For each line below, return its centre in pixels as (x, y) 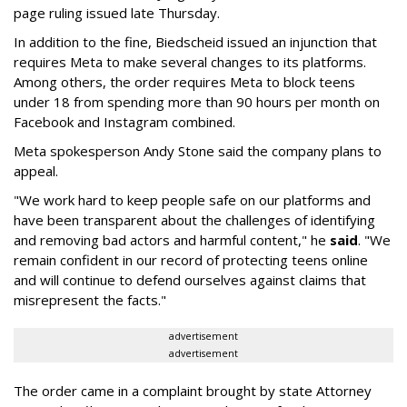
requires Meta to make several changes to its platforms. (190, 62)
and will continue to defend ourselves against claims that (190, 280)
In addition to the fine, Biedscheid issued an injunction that (195, 42)
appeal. (36, 171)
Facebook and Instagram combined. (124, 122)
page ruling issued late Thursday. (117, 13)
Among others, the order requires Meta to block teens (184, 82)
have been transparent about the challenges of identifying (194, 220)
